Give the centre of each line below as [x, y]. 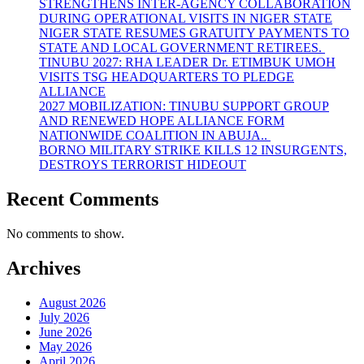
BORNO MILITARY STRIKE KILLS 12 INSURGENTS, [193, 150]
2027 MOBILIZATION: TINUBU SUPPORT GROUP [184, 106]
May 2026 [65, 346]
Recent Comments [82, 199]
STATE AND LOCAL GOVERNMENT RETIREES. [182, 48]
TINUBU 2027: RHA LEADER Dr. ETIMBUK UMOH [187, 63]
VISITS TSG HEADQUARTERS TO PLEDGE [167, 77]
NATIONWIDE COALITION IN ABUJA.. [155, 136]
